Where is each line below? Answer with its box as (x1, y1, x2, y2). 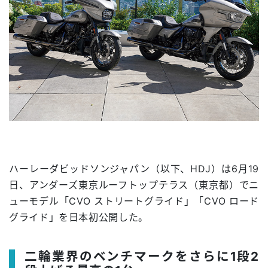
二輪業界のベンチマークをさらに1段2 (25, 248, 259, 264)
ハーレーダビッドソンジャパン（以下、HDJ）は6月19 (9, 162, 259, 175)
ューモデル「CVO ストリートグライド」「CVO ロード (9, 194, 259, 207)
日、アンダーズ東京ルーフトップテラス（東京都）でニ (9, 178, 259, 191)
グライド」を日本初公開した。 (9, 211, 148, 223)
